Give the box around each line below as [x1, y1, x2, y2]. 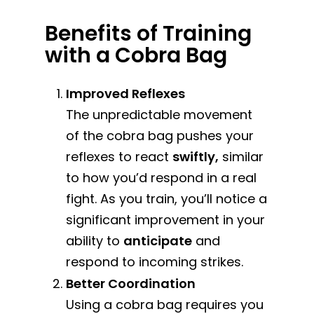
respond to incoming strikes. [66, 252, 244, 271]
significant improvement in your [66, 210, 266, 228]
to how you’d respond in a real [66, 168, 257, 186]
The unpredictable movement [66, 105, 253, 123]
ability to [66, 231, 124, 250]
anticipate [123, 231, 193, 250]
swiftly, [172, 147, 219, 165]
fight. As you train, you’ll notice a [66, 189, 268, 207]
